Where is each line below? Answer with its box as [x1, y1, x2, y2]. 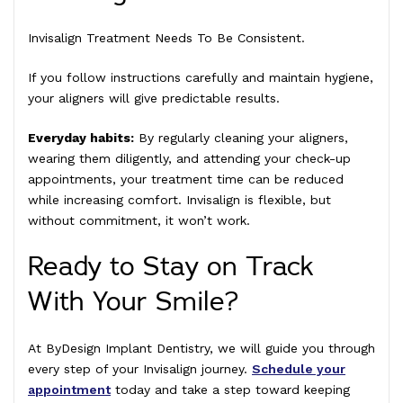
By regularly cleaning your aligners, [134, 130, 348, 145]
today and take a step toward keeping [111, 381, 350, 397]
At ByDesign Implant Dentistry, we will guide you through [28, 340, 375, 355]
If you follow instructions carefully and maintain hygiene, [28, 69, 373, 85]
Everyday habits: [28, 130, 134, 145]
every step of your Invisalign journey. [28, 361, 252, 376]
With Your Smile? [28, 288, 238, 316]
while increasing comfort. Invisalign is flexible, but [28, 192, 331, 207]
